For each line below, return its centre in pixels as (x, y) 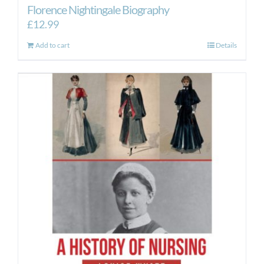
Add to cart (52, 45)
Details (226, 45)
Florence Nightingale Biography (98, 9)
